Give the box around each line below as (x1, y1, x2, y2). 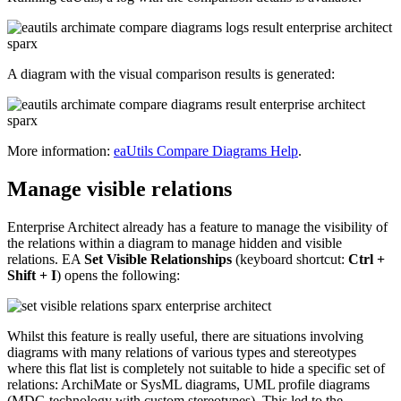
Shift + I (7, 267, 56, 283)
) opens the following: (56, 267, 180, 283)
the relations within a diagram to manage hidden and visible (7, 235, 342, 251)
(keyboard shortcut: (232, 251, 348, 267)
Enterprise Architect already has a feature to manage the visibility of (7, 218, 388, 235)
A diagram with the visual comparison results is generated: (7, 66, 335, 82)
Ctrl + (348, 251, 385, 267)
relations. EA (7, 251, 84, 267)
